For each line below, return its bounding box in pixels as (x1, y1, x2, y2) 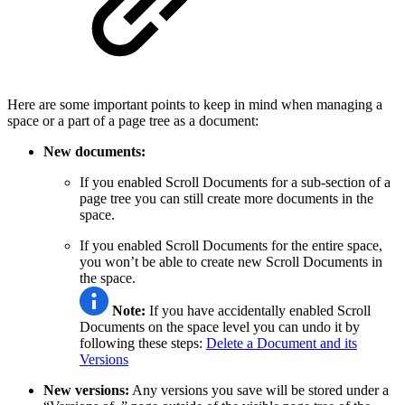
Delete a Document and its (206, 334, 357, 351)
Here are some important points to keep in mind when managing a (7, 96, 382, 112)
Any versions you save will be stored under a (129, 381, 389, 398)
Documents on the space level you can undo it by (80, 318, 360, 334)
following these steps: (80, 334, 206, 351)
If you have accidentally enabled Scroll (146, 302, 371, 318)
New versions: (43, 381, 129, 398)
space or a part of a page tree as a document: (7, 112, 259, 128)
